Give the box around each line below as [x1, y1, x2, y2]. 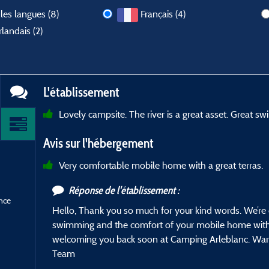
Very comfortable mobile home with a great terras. [59, 159, 264, 172]
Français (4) [141, 8, 186, 20]
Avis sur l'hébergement [43, 135, 154, 152]
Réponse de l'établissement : [68, 184, 180, 198]
